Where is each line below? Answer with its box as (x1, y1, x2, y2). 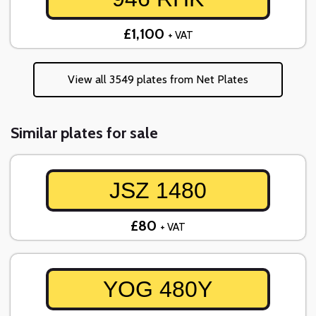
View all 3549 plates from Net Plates (68, 73, 248, 87)
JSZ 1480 (109, 178, 207, 204)
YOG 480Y (103, 276, 213, 303)
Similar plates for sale (11, 123, 158, 143)
